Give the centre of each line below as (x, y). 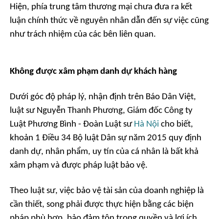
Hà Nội (146, 124)
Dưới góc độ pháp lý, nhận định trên (78, 97)
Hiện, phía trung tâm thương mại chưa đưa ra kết (101, 7)
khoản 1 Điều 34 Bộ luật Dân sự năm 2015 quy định (106, 138)
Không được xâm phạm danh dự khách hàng (93, 71)
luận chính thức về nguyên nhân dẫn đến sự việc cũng (109, 21)
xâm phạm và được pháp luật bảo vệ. (79, 165)
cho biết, (176, 124)
